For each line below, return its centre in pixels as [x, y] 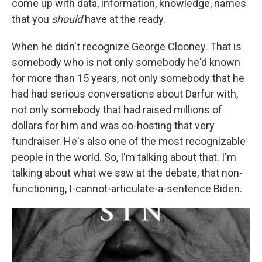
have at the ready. [124, 19]
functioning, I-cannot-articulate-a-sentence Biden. [127, 188]
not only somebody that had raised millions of [117, 109]
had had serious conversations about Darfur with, [125, 94]
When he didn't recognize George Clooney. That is [127, 46]
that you [32, 19]
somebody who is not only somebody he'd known [126, 62]
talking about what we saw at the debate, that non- [127, 173]
